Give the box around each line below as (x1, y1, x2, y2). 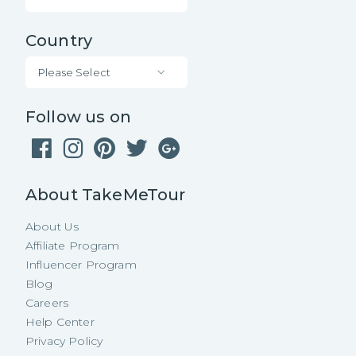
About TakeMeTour (25, 184, 186, 204)
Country (25, 30, 93, 50)
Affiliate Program (25, 238, 120, 253)
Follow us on (25, 106, 131, 126)
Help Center (25, 314, 95, 329)
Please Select (38, 65, 110, 79)
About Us (25, 219, 79, 234)
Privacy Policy (25, 333, 103, 348)
